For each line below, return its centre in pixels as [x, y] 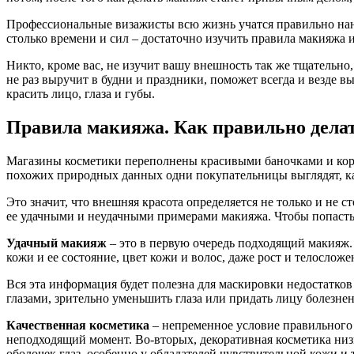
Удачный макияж [58, 243]
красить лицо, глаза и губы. [81, 93]
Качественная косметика [78, 325]
